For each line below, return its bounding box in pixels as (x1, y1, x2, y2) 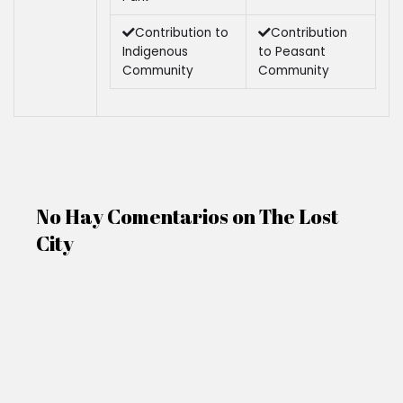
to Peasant (258, 43, 327, 61)
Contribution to (135, 24, 229, 42)
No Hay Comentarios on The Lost (36, 202, 338, 229)
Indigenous (122, 43, 189, 61)
